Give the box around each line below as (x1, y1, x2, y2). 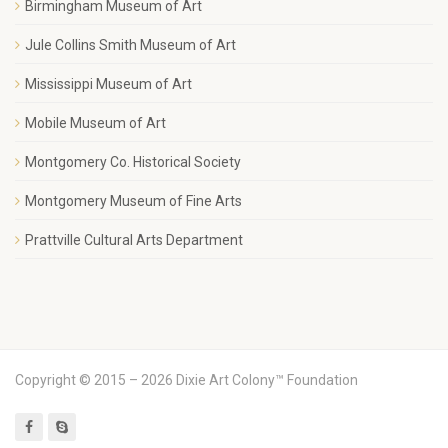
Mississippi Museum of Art (25, 76, 192, 92)
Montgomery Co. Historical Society (25, 154, 241, 170)
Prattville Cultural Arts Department (25, 232, 243, 248)
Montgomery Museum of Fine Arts (25, 193, 242, 209)
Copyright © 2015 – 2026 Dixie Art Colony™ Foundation (15, 372, 358, 388)
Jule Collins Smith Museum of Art (25, 37, 236, 53)
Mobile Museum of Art (25, 115, 166, 131)
